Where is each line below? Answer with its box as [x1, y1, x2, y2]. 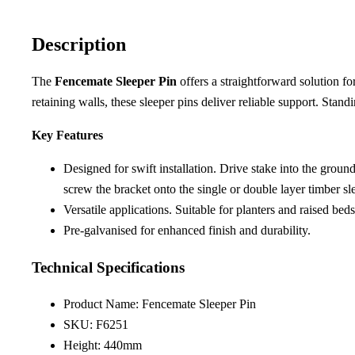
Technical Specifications [32, 258, 185, 276]
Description [32, 34, 126, 55]
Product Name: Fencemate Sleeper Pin [63, 297, 256, 311]
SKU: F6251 [63, 318, 128, 332]
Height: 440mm [63, 338, 142, 353]
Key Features [32, 128, 103, 142]
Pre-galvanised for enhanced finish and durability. [63, 223, 311, 237]
